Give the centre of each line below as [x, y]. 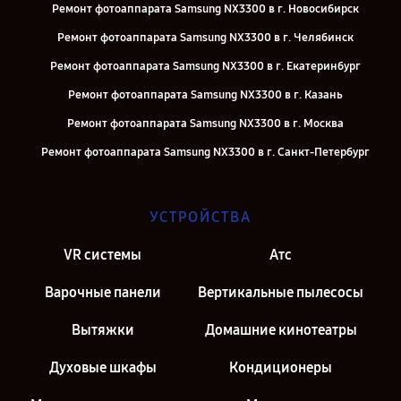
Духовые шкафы [102, 367]
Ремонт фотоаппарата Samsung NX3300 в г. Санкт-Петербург [205, 152]
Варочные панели [102, 292]
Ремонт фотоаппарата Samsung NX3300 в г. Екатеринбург [205, 66]
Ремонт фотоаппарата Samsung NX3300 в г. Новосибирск [205, 9]
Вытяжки [102, 330]
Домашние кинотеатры [281, 330]
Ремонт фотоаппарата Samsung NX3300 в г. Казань [205, 95]
